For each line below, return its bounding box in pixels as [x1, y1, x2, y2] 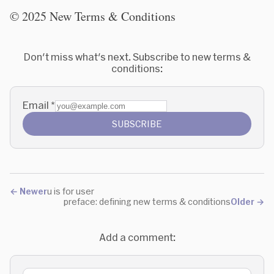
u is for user [47, 186, 94, 196]
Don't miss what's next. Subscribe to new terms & [23, 51, 251, 62]
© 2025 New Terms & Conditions [10, 8, 176, 24]
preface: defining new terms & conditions [64, 196, 231, 207]
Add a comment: [98, 231, 176, 243]
